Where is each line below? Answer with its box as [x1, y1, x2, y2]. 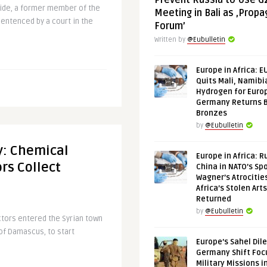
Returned [196, 194, 231, 204]
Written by [154, 36, 187, 44]
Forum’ [154, 20, 185, 32]
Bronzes [196, 108, 227, 118]
